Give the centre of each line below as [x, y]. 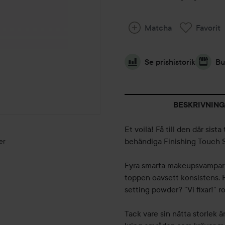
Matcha [158, 28]
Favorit [208, 28]
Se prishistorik [170, 62]
